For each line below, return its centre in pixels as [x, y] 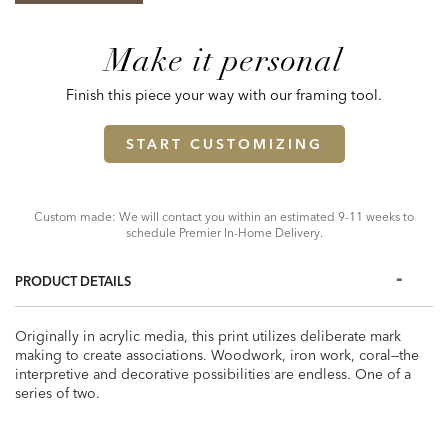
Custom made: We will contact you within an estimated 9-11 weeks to [224, 216]
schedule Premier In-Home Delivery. [224, 232]
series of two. [57, 393]
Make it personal [224, 60]
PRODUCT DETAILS [73, 281]
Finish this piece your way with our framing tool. [224, 95]
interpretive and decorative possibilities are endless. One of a [213, 374]
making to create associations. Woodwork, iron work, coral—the [217, 355]
